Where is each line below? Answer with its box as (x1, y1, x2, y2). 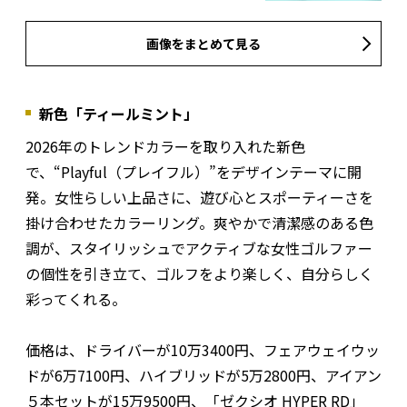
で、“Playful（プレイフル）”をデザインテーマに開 (25, 161, 362, 184)
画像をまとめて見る (146, 35, 261, 54)
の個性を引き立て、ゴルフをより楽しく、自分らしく (25, 263, 373, 285)
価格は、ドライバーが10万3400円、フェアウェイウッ (25, 339, 380, 362)
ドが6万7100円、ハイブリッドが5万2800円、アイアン (25, 364, 382, 387)
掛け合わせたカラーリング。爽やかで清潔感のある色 (25, 212, 373, 234)
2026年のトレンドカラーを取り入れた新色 (25, 135, 305, 158)
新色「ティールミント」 (39, 103, 198, 125)
